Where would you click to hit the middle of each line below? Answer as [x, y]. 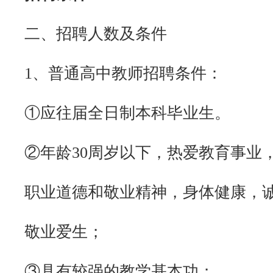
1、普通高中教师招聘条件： [123, 73]
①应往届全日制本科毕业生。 [127, 113]
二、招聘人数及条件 [96, 34]
